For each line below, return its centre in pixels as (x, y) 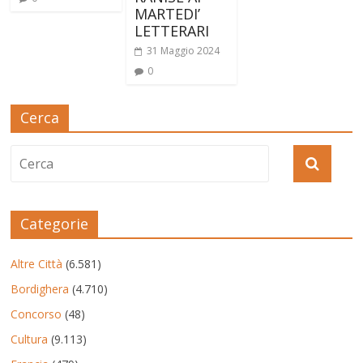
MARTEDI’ (167, 13)
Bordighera (40, 288)
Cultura (30, 339)
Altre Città (37, 263)
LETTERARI (171, 30)
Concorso (36, 314)
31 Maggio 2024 (183, 50)
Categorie (55, 223)
